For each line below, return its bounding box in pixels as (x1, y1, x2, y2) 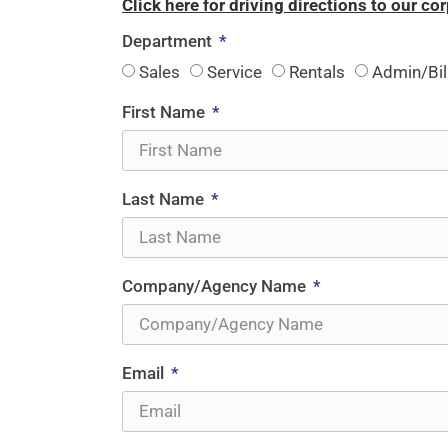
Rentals (289, 61, 345, 82)
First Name (122, 101, 209, 122)
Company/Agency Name (122, 275, 310, 296)
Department (122, 30, 216, 51)
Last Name (122, 188, 208, 209)
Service (207, 61, 262, 82)
